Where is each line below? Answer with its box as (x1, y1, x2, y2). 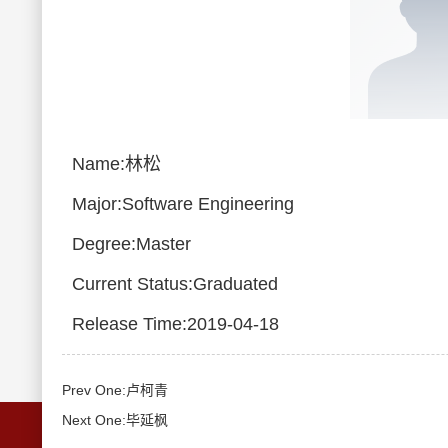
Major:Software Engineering (72, 194, 294, 214)
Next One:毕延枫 (62, 412, 168, 428)
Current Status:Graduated (72, 274, 278, 294)
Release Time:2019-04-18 (72, 314, 279, 334)
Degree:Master (72, 234, 191, 254)
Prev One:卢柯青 (62, 382, 168, 398)
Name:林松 (72, 154, 161, 174)
